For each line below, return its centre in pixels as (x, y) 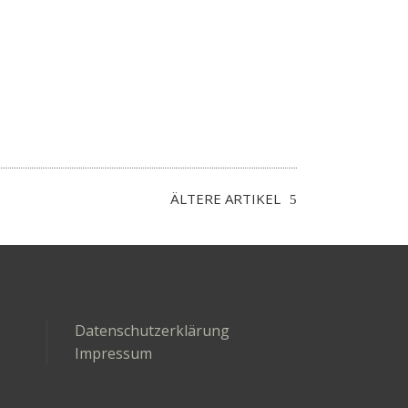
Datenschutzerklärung (152, 331)
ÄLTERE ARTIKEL (225, 199)
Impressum (113, 353)
